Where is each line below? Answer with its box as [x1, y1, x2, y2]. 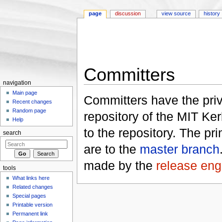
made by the [83, 159, 156, 173]
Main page [12, 90, 38, 96]
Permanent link [12, 211, 49, 217]
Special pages [12, 193, 47, 199]
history [204, 10, 221, 17]
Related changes [12, 184, 54, 190]
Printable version [12, 202, 53, 208]
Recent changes [12, 99, 53, 105]
